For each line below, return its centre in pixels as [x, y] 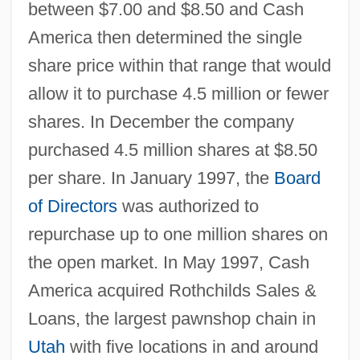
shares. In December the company [161, 121]
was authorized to [188, 206]
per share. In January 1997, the [151, 178]
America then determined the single [165, 37]
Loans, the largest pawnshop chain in [172, 318]
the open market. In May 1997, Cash [168, 262]
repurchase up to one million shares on [178, 234]
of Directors [72, 206]
